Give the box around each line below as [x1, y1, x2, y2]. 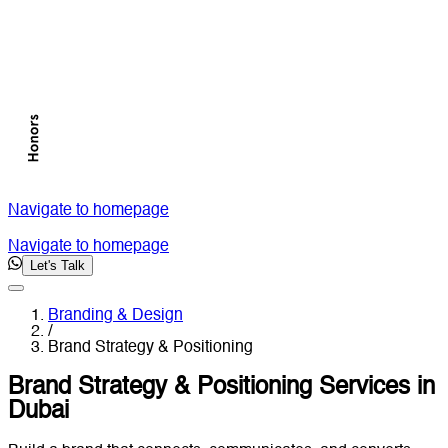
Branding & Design [48, 308, 183, 325]
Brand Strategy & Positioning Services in [8, 376, 435, 401]
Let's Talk [30, 258, 85, 274]
